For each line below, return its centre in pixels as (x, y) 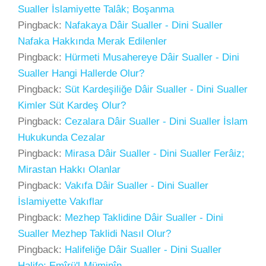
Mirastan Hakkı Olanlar (69, 170)
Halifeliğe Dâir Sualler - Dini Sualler (143, 250)
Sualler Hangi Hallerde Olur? (81, 73)
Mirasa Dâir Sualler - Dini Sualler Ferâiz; (155, 153)
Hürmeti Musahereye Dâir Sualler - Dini (152, 57)
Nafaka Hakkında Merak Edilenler (92, 41)
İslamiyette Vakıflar (61, 202)
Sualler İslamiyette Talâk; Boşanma (96, 9)
